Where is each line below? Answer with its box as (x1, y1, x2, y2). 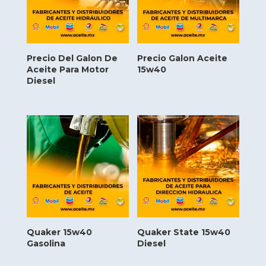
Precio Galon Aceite (137, 52, 228, 64)
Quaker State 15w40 (137, 226, 231, 237)
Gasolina (26, 237, 65, 249)
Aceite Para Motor (26, 64, 109, 75)
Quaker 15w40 (26, 226, 92, 237)
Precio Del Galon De (26, 52, 118, 64)
